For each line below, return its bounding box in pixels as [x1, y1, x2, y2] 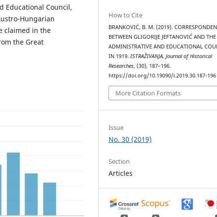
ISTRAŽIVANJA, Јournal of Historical [130, 53, 213, 60]
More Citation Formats [115, 88, 181, 97]
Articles [108, 168, 133, 178]
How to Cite [108, 11, 143, 20]
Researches [108, 62, 134, 70]
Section [108, 156, 130, 166]
